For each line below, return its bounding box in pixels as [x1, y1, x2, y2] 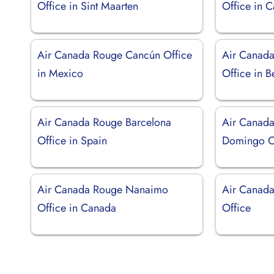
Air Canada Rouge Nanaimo [37, 181, 168, 198]
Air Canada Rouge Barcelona [37, 114, 171, 130]
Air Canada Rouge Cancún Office [37, 46, 192, 63]
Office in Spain [37, 132, 107, 149]
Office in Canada [37, 199, 116, 216]
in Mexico [37, 65, 83, 81]
